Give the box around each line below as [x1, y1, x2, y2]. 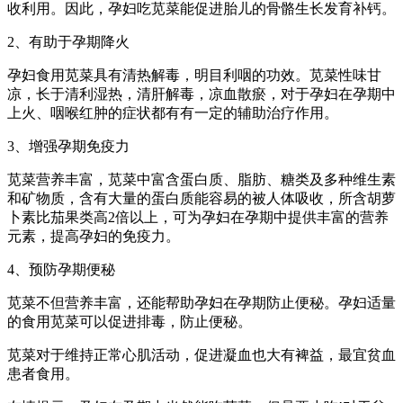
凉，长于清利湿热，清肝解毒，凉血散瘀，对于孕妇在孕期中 [7, 86, 396, 103]
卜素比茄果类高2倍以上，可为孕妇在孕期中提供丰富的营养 [7, 210, 389, 226]
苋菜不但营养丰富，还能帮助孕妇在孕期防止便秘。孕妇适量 [7, 295, 396, 311]
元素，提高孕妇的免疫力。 [7, 228, 180, 245]
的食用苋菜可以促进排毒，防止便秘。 [7, 314, 252, 330]
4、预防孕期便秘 [7, 262, 115, 278]
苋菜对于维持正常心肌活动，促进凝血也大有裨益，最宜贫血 [7, 347, 396, 363]
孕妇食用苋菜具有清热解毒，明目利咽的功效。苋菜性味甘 [7, 67, 381, 84]
